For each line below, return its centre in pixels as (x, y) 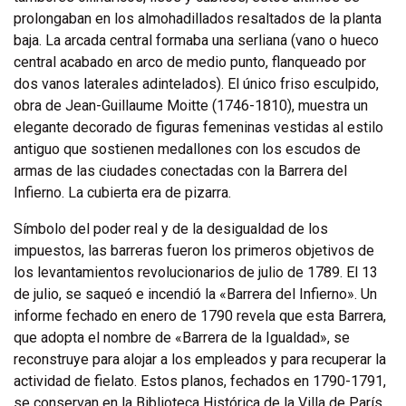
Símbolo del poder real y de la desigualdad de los (171, 229)
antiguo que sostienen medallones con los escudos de (187, 149)
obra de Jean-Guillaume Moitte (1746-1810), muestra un (191, 106)
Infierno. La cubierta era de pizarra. (124, 193)
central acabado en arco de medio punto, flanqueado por (190, 62)
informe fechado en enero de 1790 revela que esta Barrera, (200, 316)
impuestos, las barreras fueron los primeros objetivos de (194, 251)
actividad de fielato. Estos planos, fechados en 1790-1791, (200, 381)
